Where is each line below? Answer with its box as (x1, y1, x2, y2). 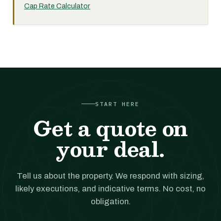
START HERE (95, 100, 140, 108)
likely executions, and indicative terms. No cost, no (15, 184, 206, 193)
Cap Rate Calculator (24, 2, 90, 10)
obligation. (90, 197, 131, 206)
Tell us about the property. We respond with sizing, (17, 171, 204, 181)
